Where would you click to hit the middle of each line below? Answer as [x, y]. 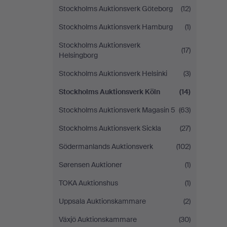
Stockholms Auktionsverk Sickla [110, 128]
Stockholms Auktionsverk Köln [109, 92]
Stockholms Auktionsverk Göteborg [116, 9]
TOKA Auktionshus [88, 183]
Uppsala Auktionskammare [102, 201]
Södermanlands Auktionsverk [106, 146]
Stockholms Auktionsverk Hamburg [116, 27]
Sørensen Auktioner [90, 165]
